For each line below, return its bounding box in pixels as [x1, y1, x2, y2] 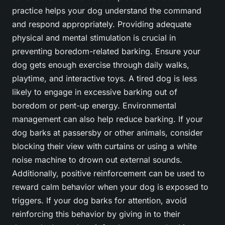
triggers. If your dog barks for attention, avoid [12, 195, 187, 206]
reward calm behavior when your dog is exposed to [12, 182, 208, 192]
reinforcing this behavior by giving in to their [12, 209, 180, 219]
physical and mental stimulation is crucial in [12, 33, 176, 43]
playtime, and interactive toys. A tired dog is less [12, 73, 197, 84]
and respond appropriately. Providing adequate [12, 19, 191, 30]
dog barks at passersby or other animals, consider [12, 128, 203, 138]
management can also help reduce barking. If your [12, 114, 203, 125]
